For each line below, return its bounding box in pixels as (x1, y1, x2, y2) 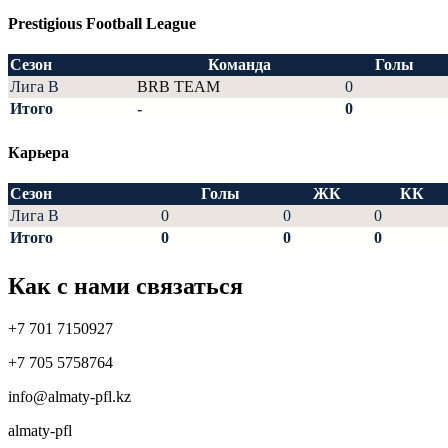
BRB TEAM (137, 78, 220, 96)
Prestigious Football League (8, 14, 196, 32)
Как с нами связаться (8, 273, 243, 300)
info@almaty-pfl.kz (8, 388, 131, 406)
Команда (207, 56, 271, 74)
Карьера (8, 144, 69, 162)
